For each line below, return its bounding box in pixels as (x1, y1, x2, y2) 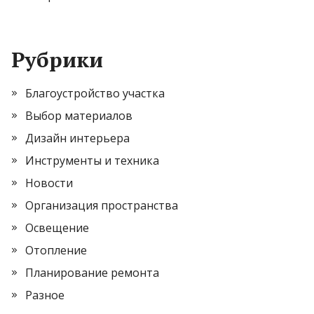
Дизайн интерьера (25, 130, 130, 146)
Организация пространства (25, 198, 178, 214)
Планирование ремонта (25, 265, 159, 281)
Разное (25, 287, 64, 303)
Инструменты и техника (25, 153, 159, 169)
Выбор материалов (25, 108, 132, 124)
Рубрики (11, 46, 103, 74)
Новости (25, 175, 73, 191)
